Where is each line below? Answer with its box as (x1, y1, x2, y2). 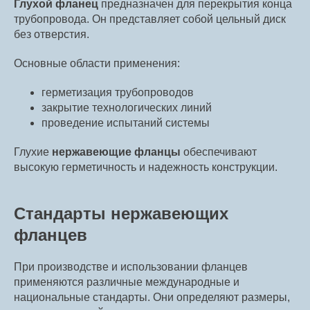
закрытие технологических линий (42, 102, 212, 114)
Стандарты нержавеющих (14, 204, 228, 224)
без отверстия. (14, 28, 89, 41)
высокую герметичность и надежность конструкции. (14, 161, 277, 174)
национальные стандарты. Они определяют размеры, (14, 291, 290, 304)
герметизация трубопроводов (42, 86, 194, 99)
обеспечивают (181, 146, 257, 158)
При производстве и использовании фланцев (14, 261, 248, 273)
